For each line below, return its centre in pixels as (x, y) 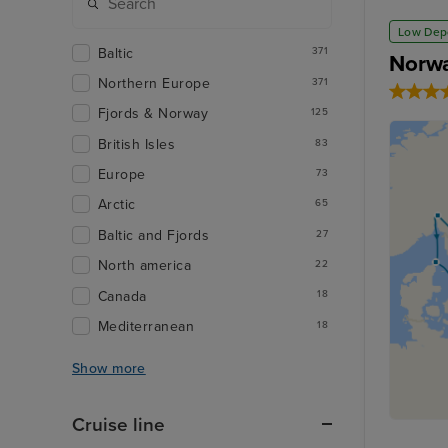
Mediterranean (146, 326)
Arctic (117, 205)
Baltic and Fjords (154, 235)
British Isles (137, 144)
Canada (122, 296)
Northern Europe (154, 83)
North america (145, 266)
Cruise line (118, 425)
